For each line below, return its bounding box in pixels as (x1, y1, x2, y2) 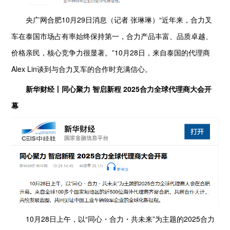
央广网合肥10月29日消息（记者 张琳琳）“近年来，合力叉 (11, 14, 213, 25)
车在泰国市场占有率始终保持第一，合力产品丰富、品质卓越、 (11, 31, 213, 42)
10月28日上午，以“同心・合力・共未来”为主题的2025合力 (11, 214, 215, 224)
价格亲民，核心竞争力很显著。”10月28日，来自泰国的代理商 (11, 47, 210, 58)
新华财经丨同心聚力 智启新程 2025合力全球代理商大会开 (26, 84, 212, 94)
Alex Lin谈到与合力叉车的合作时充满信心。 (11, 64, 152, 74)
